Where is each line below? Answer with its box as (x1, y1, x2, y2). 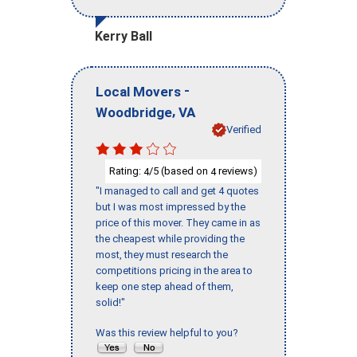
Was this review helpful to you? (96, 327, 243, 339)
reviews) (216, 164, 257, 177)
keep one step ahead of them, (96, 280, 233, 293)
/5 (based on (149, 164, 210, 177)
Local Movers (96, 83, 181, 100)
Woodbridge (96, 104, 172, 120)
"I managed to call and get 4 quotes (96, 185, 259, 198)
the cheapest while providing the (96, 233, 245, 245)
